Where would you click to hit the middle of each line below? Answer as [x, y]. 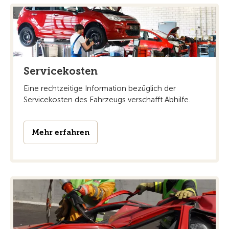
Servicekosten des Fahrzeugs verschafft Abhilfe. [107, 100]
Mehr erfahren [61, 133]
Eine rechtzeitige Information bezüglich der [100, 89]
